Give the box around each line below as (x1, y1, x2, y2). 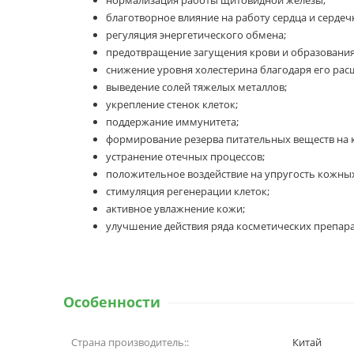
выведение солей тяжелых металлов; (106, 79, 287, 94)
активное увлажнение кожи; (106, 201, 245, 216)
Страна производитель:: (71, 334, 189, 349)
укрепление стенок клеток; (106, 96, 238, 111)
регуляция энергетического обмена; (106, 27, 286, 42)
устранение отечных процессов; (106, 149, 265, 164)
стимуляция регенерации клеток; (106, 183, 269, 198)
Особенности (63, 292, 160, 311)
